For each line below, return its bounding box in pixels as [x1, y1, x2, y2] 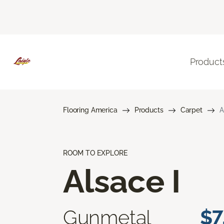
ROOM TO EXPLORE [63, 148, 127, 157]
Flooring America [63, 105, 117, 114]
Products [134, 105, 163, 114]
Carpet [180, 105, 202, 114]
